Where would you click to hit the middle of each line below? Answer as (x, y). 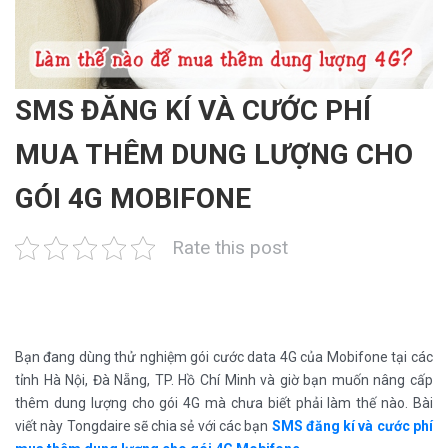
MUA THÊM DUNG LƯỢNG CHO (214, 154)
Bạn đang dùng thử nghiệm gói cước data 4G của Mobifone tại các (224, 356)
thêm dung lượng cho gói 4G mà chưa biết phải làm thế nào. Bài (224, 402)
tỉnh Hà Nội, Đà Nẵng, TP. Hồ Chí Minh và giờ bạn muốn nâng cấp (224, 379)
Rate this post (230, 248)
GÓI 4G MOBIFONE (133, 198)
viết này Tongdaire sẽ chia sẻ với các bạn (143, 425)
